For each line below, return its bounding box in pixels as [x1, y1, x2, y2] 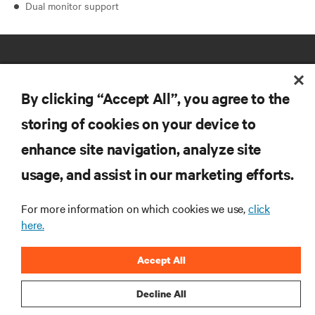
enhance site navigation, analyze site [21, 139, 262, 158]
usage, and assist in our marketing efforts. [21, 164, 294, 184]
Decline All [136, 287, 186, 300]
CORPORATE [7, 218, 72, 234]
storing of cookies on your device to [21, 113, 256, 133]
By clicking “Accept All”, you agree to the [21, 88, 290, 108]
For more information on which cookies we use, [21, 200, 248, 216]
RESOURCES [7, 138, 70, 154]
